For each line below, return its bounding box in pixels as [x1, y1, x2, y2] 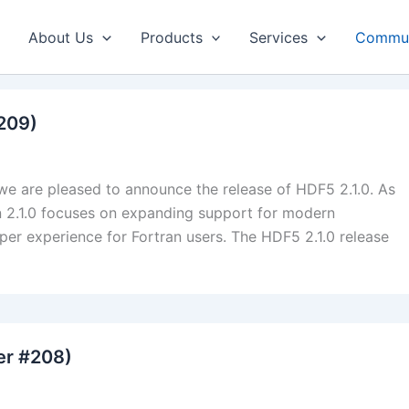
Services [249, 27, 309, 47]
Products [140, 27, 203, 47]
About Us [28, 27, 94, 47]
